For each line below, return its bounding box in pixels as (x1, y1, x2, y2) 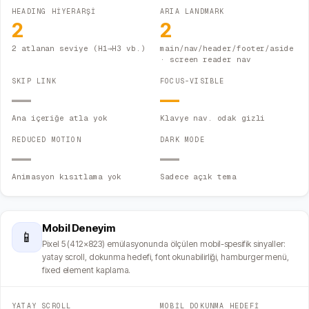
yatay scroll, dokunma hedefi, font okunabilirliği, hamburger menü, (42, 252, 290, 263)
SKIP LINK (12, 77, 57, 86)
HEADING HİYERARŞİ (12, 7, 97, 17)
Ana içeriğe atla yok (12, 113, 108, 123)
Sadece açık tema (160, 172, 237, 182)
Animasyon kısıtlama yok (12, 172, 122, 182)
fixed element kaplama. (42, 265, 131, 276)
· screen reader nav (160, 54, 251, 65)
